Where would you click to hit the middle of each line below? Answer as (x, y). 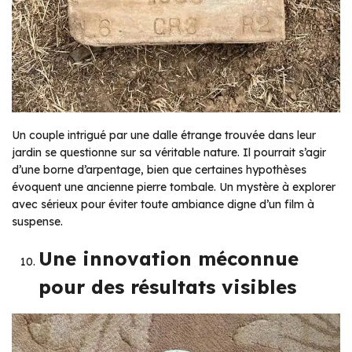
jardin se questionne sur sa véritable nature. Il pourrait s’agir (169, 153)
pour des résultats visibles (167, 287)
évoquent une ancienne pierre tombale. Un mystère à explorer (174, 187)
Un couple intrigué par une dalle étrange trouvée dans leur (164, 136)
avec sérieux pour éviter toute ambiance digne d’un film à (163, 205)
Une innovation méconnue (169, 259)
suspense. (37, 222)
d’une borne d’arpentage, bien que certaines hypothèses (159, 170)
